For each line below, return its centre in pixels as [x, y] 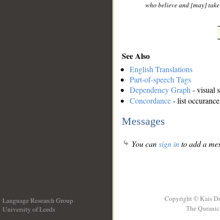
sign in [169, 144]
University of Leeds [29, 209]
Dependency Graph [160, 90]
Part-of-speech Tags [160, 80]
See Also [136, 55]
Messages [143, 121]
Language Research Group [38, 200]
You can [144, 144]
